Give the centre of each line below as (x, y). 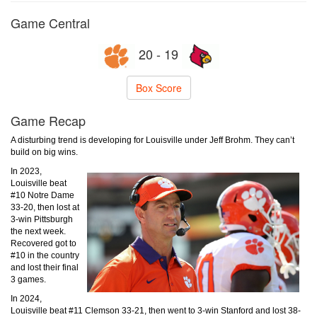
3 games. (28, 279)
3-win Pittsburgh (42, 219)
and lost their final (45, 267)
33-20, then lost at (45, 207)
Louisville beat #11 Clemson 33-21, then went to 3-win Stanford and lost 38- (156, 311)
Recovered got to (44, 243)
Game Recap (48, 120)
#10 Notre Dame (42, 195)
